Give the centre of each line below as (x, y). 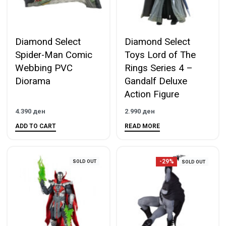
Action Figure (152, 94)
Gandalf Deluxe (156, 81)
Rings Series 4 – (158, 68)
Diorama (33, 81)
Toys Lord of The (160, 55)
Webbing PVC (44, 68)
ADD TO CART (36, 126)
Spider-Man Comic (54, 55)
